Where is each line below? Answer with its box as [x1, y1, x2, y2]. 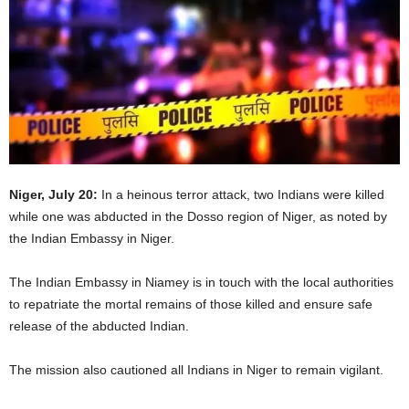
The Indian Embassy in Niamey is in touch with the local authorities [9, 274, 393, 289]
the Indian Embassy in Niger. [9, 230, 174, 246]
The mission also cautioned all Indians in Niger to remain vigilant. [9, 362, 383, 377]
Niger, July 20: [9, 186, 98, 202]
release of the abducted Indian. [9, 318, 189, 333]
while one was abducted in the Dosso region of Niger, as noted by [9, 208, 387, 224]
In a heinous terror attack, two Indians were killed [98, 186, 384, 202]
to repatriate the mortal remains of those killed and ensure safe [9, 296, 372, 311]
